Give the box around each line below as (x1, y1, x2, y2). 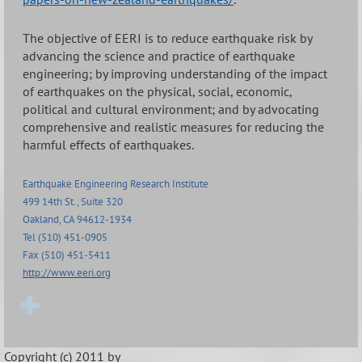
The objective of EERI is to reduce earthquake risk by (23, 29, 312, 46)
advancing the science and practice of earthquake (23, 47, 295, 64)
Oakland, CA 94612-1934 (23, 212, 132, 227)
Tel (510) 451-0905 (23, 229, 107, 245)
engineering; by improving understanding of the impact (23, 65, 327, 82)
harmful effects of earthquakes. (23, 136, 194, 153)
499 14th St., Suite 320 (23, 194, 123, 209)
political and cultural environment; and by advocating (23, 100, 319, 117)
